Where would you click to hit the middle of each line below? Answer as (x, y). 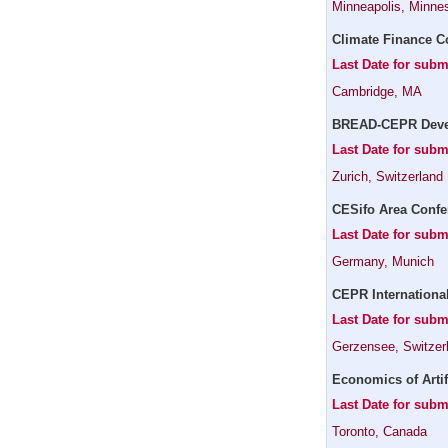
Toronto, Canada (379, 431)
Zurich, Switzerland (387, 176)
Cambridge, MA (377, 91)
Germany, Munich (383, 261)
